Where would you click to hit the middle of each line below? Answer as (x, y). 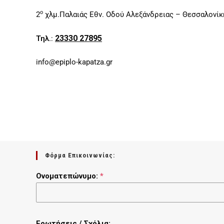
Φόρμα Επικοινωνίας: (80, 155)
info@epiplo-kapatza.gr (74, 62)
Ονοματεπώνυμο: (68, 176)
